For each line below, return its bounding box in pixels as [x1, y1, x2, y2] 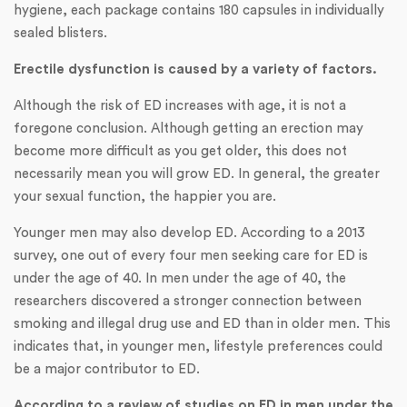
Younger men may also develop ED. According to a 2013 [14, 225, 365, 240]
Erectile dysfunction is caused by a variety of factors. [14, 62, 377, 76]
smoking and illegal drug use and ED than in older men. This [14, 316, 391, 331]
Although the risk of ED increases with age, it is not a [14, 98, 346, 113]
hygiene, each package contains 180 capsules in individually [14, 3, 384, 17]
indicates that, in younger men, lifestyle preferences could [14, 339, 382, 353]
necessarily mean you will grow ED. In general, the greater [14, 166, 380, 181]
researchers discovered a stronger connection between [14, 293, 362, 308]
